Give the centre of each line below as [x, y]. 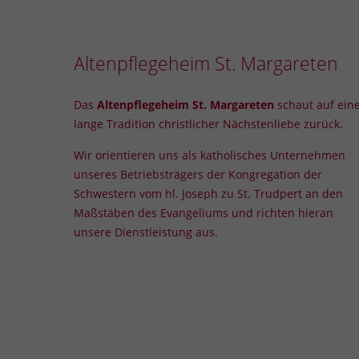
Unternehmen [308, 155]
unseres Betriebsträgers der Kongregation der [198, 174]
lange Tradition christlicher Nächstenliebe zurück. [209, 123]
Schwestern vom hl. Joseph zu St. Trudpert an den [209, 193]
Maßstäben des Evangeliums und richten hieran [204, 212]
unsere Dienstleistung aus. [146, 232]
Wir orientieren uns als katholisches [172, 155]
